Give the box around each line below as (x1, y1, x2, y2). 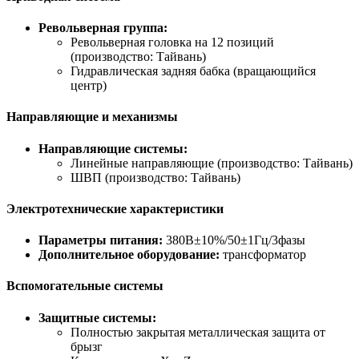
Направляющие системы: (38, 141, 188, 155)
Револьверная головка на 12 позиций (71, 35, 274, 50)
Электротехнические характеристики (6, 201, 224, 216)
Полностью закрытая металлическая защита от (71, 325, 325, 339)
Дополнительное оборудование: (38, 248, 220, 262)
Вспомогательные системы (6, 279, 163, 293)
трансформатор (220, 248, 306, 262)
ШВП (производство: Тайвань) (71, 170, 240, 184)
